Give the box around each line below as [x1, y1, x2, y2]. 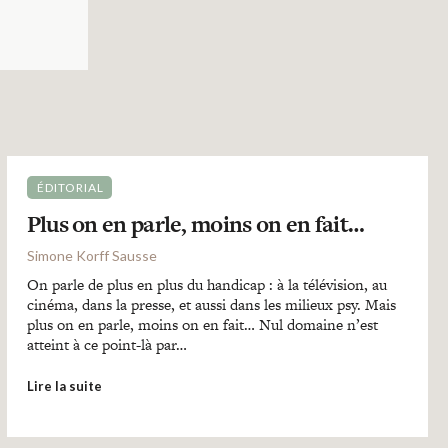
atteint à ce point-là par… [26, 334, 187, 355]
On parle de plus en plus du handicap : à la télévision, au [26, 274, 387, 295]
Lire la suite [26, 378, 102, 394]
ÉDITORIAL [36, 180, 104, 195]
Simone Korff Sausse [26, 247, 157, 264]
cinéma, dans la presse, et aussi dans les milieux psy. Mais [26, 294, 396, 315]
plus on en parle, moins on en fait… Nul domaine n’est [26, 314, 378, 335]
